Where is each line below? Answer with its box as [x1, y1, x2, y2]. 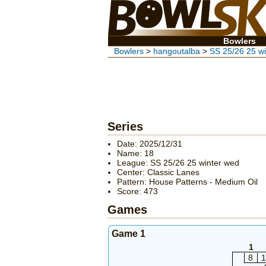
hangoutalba [153, 46, 200, 56]
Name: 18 [117, 148, 154, 159]
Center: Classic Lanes [117, 167, 199, 178]
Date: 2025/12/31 [117, 139, 182, 149]
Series [107, 120, 143, 134]
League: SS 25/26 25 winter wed [117, 158, 239, 168]
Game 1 [112, 229, 145, 239]
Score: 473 [117, 186, 158, 197]
